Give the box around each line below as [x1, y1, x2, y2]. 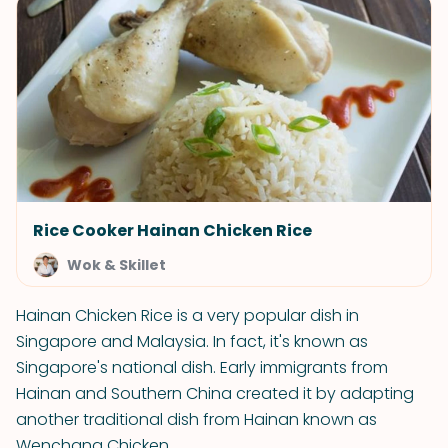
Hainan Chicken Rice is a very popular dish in [16, 304, 359, 327]
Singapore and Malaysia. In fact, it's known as [16, 330, 368, 353]
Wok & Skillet [67, 255, 166, 275]
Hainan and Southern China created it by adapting [16, 382, 414, 405]
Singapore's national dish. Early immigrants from [16, 356, 388, 379]
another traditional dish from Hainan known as [16, 408, 377, 431]
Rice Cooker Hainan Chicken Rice [33, 219, 312, 242]
